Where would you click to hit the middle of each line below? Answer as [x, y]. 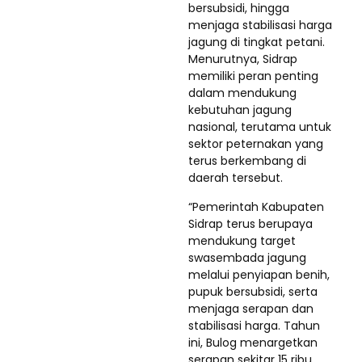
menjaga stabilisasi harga [260, 25]
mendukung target [242, 240]
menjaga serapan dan [251, 308]
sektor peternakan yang [256, 143]
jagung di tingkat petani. [257, 42]
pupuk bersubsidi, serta [253, 291]
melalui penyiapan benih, [259, 274]
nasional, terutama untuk [260, 126]
